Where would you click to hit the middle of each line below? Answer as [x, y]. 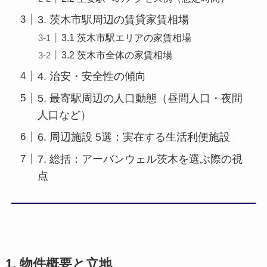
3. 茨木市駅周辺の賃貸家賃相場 [113, 19]
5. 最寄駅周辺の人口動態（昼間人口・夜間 [140, 98]
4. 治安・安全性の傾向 [91, 76]
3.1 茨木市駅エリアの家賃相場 [126, 37]
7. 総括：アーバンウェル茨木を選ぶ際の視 [140, 159]
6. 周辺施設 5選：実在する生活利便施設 [133, 137]
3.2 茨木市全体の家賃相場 [117, 55]
